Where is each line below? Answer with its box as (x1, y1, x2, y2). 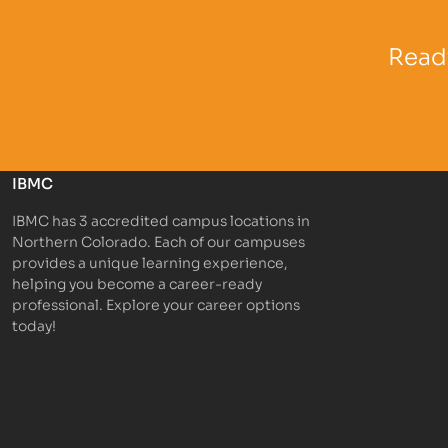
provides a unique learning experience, (12, 251, 288, 273)
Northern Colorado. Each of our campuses (12, 230, 305, 252)
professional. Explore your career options (12, 293, 300, 315)
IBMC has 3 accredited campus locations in (12, 209, 310, 231)
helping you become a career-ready (12, 272, 262, 294)
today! (12, 314, 56, 336)
